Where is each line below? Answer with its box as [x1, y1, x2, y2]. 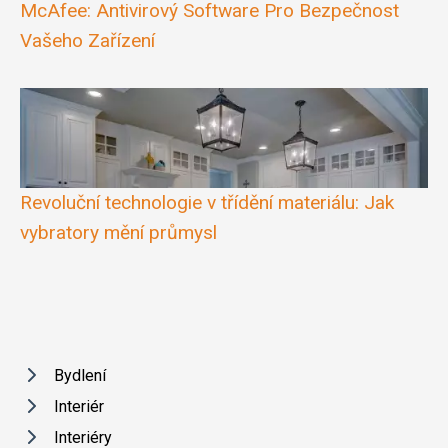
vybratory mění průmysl [20, 220, 217, 244]
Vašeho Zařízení [20, 28, 155, 52]
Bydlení [54, 365, 106, 385]
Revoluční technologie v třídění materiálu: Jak [20, 190, 394, 214]
